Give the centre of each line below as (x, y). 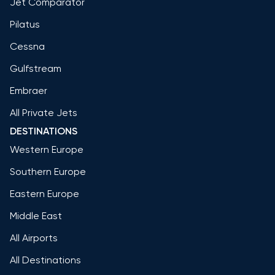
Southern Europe (48, 172)
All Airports (34, 238)
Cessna (27, 47)
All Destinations (45, 260)
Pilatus (25, 25)
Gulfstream (36, 69)
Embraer (29, 91)
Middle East (36, 216)
